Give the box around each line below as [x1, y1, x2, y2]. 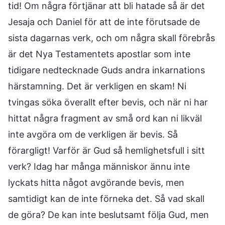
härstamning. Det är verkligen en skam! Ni [8, 81, 186, 91]
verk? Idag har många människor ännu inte [8, 161, 190, 172]
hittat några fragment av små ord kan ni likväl [8, 113, 202, 124]
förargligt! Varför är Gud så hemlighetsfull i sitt [8, 145, 205, 156]
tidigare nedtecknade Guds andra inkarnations [8, 65, 205, 75]
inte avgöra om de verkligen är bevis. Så [8, 129, 178, 140]
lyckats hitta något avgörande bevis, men [8, 177, 184, 188]
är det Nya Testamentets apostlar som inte [8, 49, 190, 59]
